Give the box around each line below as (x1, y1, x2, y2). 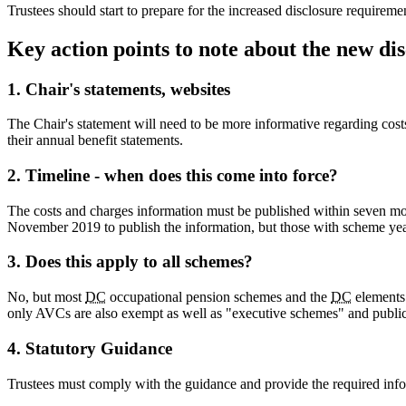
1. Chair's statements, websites (7, 79, 230, 99)
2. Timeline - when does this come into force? (7, 165, 338, 185)
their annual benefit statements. (7, 132, 183, 149)
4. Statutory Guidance (7, 338, 172, 358)
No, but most (7, 289, 85, 305)
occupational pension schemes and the (106, 289, 331, 305)
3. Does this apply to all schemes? (7, 252, 253, 272)
